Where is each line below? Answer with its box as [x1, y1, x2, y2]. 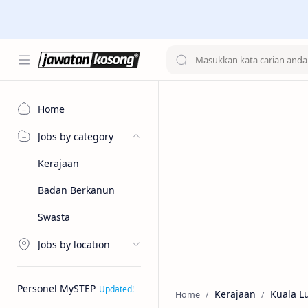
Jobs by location [38, 237, 110, 251]
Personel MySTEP [17, 282, 96, 295]
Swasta [38, 210, 70, 223]
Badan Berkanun [38, 184, 115, 197]
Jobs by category [38, 129, 113, 143]
